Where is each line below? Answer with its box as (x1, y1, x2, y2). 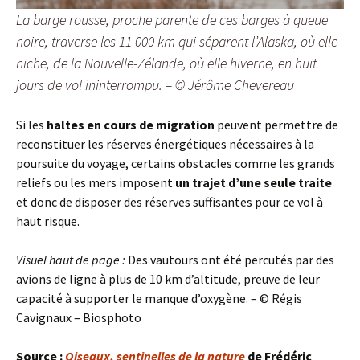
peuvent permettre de (215, 117, 338, 133)
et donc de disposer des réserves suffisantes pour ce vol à (16, 194, 323, 211)
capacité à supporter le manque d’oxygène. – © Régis (16, 290, 302, 307)
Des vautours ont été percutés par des (125, 252, 334, 268)
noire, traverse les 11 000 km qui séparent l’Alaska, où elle (16, 32, 337, 51)
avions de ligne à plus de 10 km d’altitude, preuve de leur (16, 271, 320, 288)
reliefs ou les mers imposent (16, 174, 175, 191)
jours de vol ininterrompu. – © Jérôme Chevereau (16, 76, 294, 95)
